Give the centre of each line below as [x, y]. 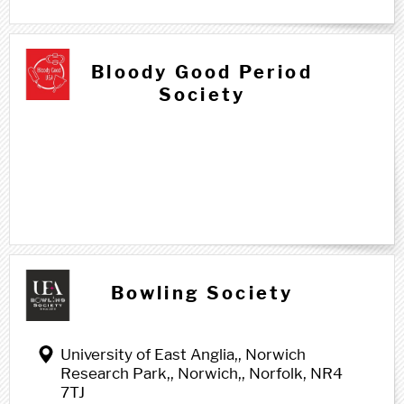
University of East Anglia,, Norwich [183, 354]
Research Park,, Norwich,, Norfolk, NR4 [202, 373]
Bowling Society [202, 293]
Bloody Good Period [202, 72]
